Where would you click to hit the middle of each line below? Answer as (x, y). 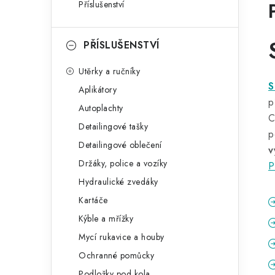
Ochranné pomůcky (116, 255)
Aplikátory (98, 90)
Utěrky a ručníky (109, 71)
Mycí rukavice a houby (122, 237)
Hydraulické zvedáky (118, 182)
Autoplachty (101, 108)
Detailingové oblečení (120, 145)
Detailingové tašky (113, 126)
